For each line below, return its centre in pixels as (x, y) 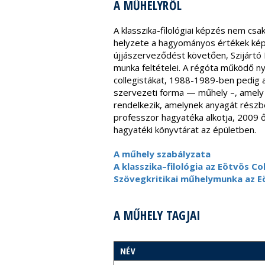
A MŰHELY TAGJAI (157, 215)
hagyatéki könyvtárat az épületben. (185, 130)
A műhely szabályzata (162, 154)
